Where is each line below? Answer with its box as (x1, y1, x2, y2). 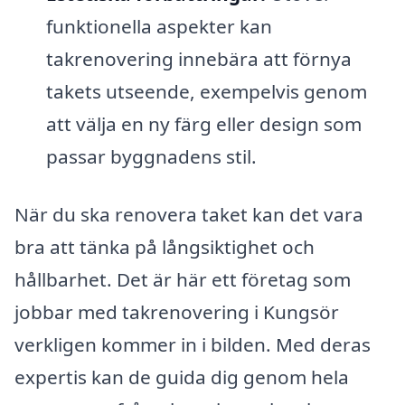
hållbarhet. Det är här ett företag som (14, 266, 351, 292)
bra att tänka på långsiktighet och (14, 233, 315, 259)
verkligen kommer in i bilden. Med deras (14, 331, 371, 357)
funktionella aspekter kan (45, 13, 272, 39)
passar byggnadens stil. (45, 143, 257, 169)
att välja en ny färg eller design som (45, 110, 362, 137)
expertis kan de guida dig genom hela (14, 363, 349, 390)
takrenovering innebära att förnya (45, 45, 352, 71)
